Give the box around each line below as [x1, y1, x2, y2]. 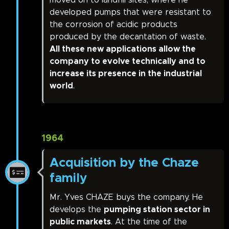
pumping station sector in [104, 205, 210, 214]
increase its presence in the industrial [50, 70, 202, 78]
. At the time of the [111, 218, 187, 226]
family [50, 172, 87, 185]
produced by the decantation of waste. [50, 33, 206, 41]
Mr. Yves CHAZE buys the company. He [50, 193, 203, 202]
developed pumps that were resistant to [50, 8, 211, 17]
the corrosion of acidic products [50, 20, 177, 29]
